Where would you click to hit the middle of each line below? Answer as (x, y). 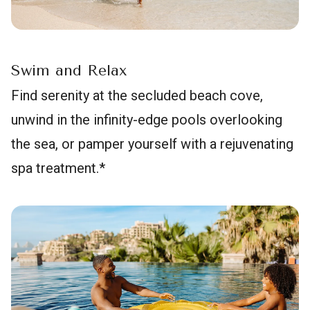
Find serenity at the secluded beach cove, (137, 95)
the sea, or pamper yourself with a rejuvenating (152, 144)
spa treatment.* (58, 168)
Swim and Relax (69, 70)
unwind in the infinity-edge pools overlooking (147, 119)
